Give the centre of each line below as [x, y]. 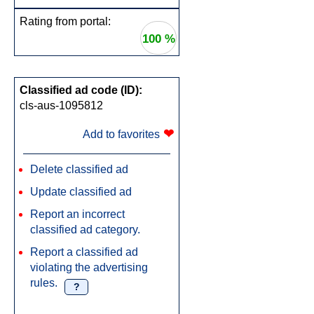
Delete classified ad [79, 169]
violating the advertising [89, 267]
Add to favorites [121, 134]
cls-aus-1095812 [61, 105]
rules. [44, 283]
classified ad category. [85, 230]
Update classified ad [81, 192]
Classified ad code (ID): [81, 90]
